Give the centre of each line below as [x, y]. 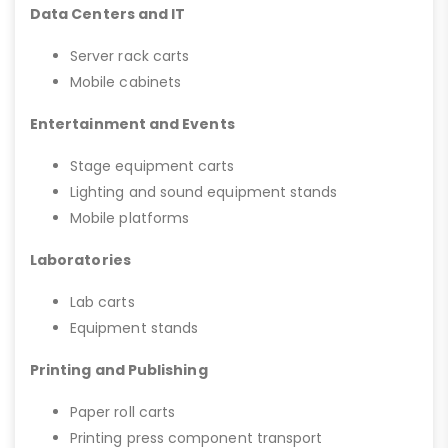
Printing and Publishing [119, 370]
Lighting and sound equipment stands [204, 192]
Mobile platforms [130, 218]
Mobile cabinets [126, 82]
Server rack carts [130, 56]
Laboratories [80, 260]
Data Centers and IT [108, 14]
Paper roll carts [123, 412]
